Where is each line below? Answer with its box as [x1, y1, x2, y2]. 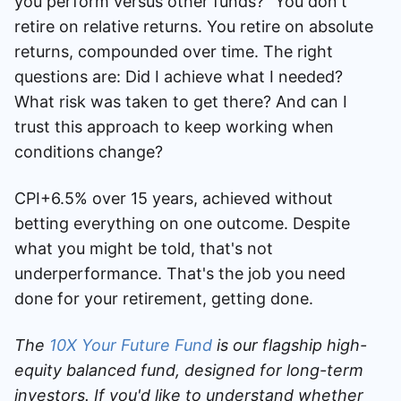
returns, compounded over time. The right [14, 41, 333, 61]
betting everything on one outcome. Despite [14, 213, 350, 233]
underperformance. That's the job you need [14, 263, 346, 283]
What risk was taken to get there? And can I [14, 91, 347, 111]
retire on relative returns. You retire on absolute [14, 16, 373, 36]
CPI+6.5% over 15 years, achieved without [14, 188, 333, 208]
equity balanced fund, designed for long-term [14, 360, 363, 380]
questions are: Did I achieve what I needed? [14, 66, 343, 86]
